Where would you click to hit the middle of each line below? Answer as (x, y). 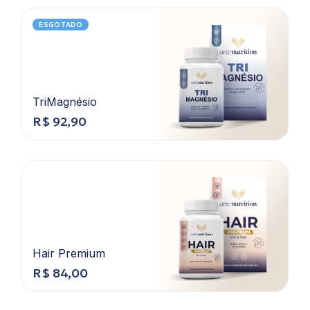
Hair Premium (69, 253)
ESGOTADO (61, 25)
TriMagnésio (65, 101)
